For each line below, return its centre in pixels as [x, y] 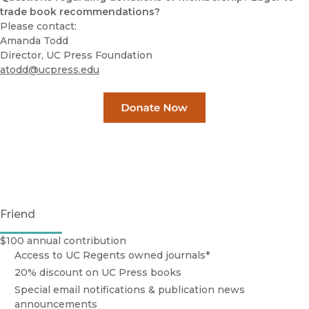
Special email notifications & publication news [130, 290]
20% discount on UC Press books [98, 273]
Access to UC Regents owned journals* [112, 256]
